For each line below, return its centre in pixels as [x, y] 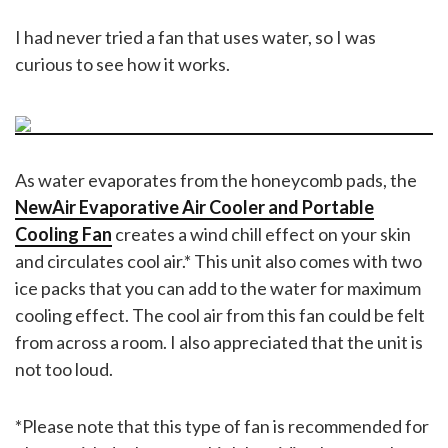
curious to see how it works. [122, 63]
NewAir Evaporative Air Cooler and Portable [194, 206]
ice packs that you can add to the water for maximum [218, 287]
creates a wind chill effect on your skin [261, 233]
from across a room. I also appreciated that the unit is [219, 341]
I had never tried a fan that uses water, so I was [195, 36]
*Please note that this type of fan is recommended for [222, 425]
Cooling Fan [63, 233]
